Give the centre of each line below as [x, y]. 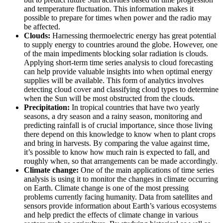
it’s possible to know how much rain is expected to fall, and [117, 152]
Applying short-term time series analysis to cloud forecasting [118, 63]
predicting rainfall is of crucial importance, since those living [118, 125]
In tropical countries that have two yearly [135, 108]
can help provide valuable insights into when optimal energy [118, 72]
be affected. [42, 27]
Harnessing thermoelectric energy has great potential [133, 36]
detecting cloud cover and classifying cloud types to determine [121, 90]
